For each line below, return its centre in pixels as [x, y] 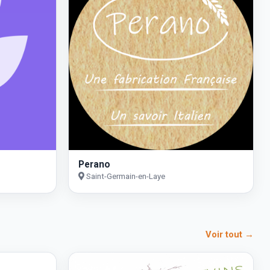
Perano [94, 165]
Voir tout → [230, 234]
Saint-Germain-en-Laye [124, 177]
